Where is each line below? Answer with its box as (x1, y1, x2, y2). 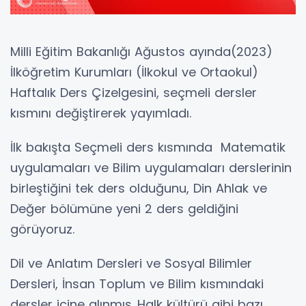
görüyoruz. (10, 221, 79, 238)
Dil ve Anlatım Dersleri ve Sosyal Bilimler (10, 255, 252, 273)
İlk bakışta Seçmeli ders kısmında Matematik (10, 139, 286, 156)
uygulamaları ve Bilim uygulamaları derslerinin (10, 159, 292, 177)
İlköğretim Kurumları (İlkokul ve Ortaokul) (10, 64, 258, 81)
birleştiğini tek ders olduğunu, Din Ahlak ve (10, 180, 267, 197)
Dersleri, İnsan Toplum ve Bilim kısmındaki (10, 275, 264, 293)
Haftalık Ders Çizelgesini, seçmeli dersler (10, 84, 257, 102)
